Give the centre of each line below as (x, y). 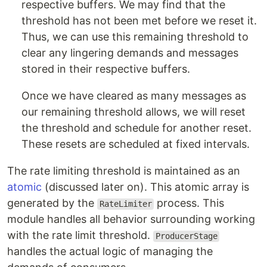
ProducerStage (186, 236)
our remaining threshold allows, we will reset (133, 112)
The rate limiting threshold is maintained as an (124, 171)
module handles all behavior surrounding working (131, 219)
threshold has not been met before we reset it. (139, 21)
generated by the (52, 203)
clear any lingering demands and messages (130, 53)
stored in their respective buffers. (106, 69)
